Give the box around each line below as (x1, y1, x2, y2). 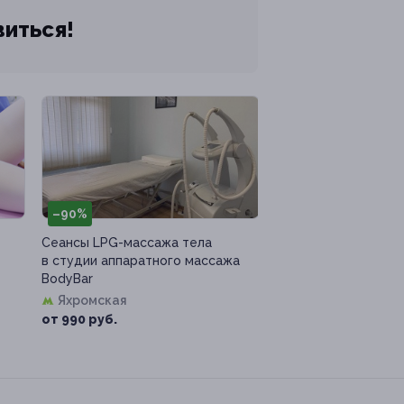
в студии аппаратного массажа (41, 253, 240, 269)
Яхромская (58, 293, 127, 308)
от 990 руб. (41, 312, 117, 327)
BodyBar (41, 271, 93, 287)
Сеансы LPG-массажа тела (41, 235, 212, 251)
